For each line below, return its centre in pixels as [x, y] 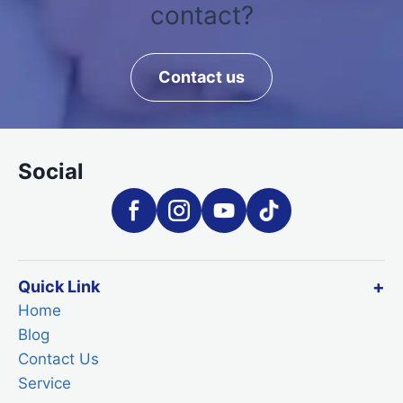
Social [51, 171]
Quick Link [59, 287]
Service [45, 383]
